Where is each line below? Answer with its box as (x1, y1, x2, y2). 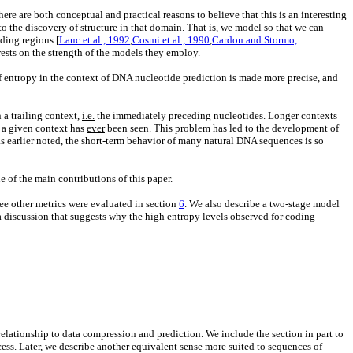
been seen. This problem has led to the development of (105, 122, 339, 135)
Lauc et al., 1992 (59, 34, 130, 46)
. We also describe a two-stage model (184, 198, 340, 210)
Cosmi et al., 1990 (132, 34, 210, 46)
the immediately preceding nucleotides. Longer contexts (95, 110, 337, 122)
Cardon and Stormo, (212, 34, 297, 46)
